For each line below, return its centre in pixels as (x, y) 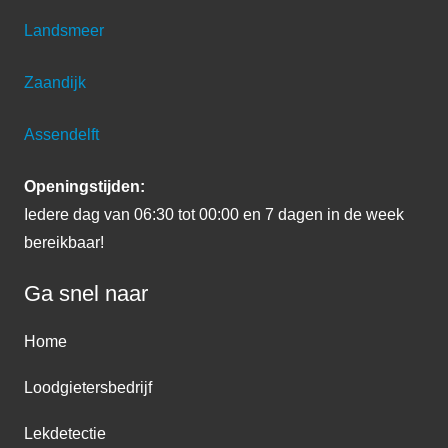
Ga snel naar (86, 294)
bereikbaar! (64, 243)
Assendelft (61, 135)
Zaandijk (55, 83)
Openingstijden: (84, 187)
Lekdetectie (65, 434)
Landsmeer (64, 31)
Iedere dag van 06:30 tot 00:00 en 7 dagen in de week (214, 215)
